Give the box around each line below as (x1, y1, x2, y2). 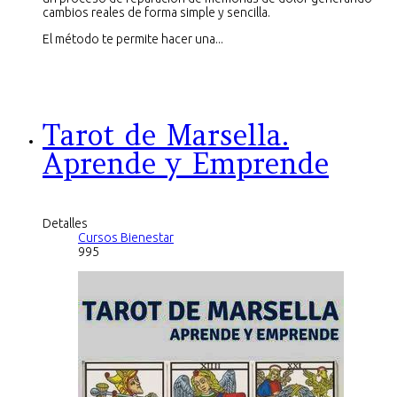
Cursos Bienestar (78, 230, 174, 245)
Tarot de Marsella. (43, 117, 289, 154)
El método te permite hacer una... (43, 32, 223, 47)
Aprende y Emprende (43, 145, 329, 183)
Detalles (43, 215, 88, 230)
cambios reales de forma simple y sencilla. (43, 5, 270, 20)
